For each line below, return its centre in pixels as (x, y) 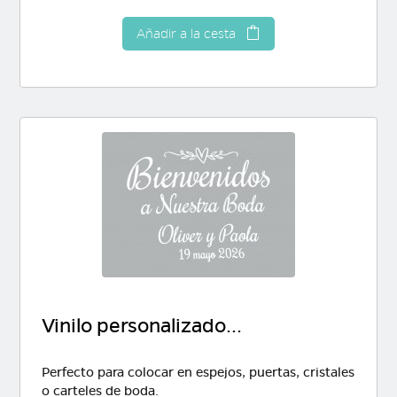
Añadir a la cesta (187, 34)
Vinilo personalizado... (141, 326)
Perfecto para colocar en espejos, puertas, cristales (198, 373)
